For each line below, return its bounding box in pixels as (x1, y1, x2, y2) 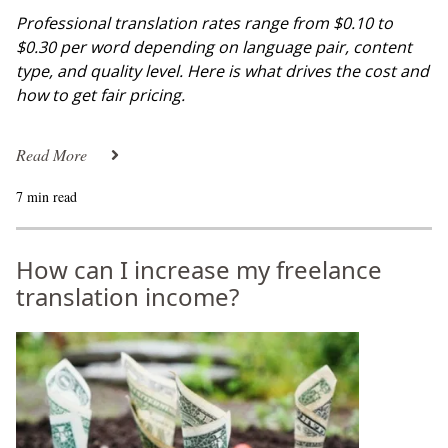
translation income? (16, 280, 239, 313)
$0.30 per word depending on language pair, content (16, 36, 412, 58)
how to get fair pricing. (16, 84, 185, 106)
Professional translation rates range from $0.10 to (16, 12, 393, 34)
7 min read (16, 187, 77, 206)
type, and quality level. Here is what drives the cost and (16, 60, 429, 82)
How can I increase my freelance (16, 253, 382, 286)
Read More (16, 144, 87, 165)
